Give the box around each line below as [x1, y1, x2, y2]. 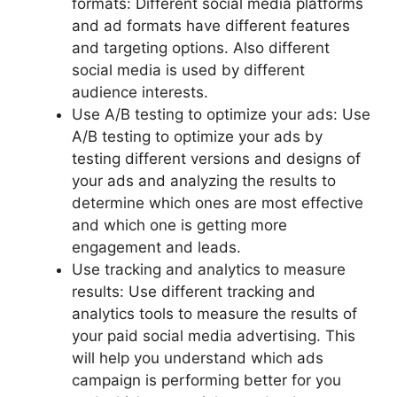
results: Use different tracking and [72, 282, 315, 300]
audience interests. [72, 82, 208, 101]
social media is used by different [72, 60, 305, 79]
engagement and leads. [72, 237, 241, 256]
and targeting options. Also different [72, 38, 330, 57]
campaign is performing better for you [72, 370, 341, 389]
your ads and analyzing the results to [72, 171, 336, 190]
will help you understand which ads [72, 348, 323, 367]
